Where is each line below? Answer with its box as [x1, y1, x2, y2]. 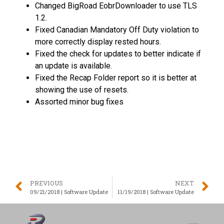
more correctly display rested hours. [35, 37, 161, 47]
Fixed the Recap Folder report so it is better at [35, 73, 196, 83]
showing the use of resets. [35, 85, 128, 95]
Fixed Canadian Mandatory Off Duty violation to [35, 25, 199, 35]
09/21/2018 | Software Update [30, 188, 108, 196]
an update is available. [35, 61, 112, 71]
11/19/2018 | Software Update [117, 188, 194, 196]
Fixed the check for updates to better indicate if [35, 49, 201, 59]
